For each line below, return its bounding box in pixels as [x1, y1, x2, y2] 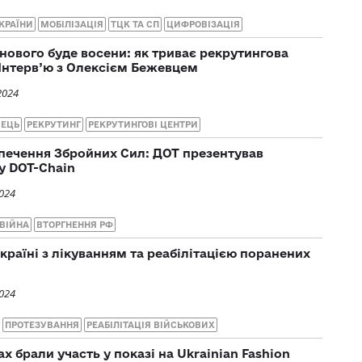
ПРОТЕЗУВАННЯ [5, 319, 79, 330]
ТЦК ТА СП [111, 19, 159, 29]
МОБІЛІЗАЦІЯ [40, 19, 103, 29]
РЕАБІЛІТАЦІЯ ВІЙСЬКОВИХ [86, 319, 215, 330]
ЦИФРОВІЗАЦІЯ [166, 19, 240, 29]
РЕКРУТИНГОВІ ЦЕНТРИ [88, 119, 198, 129]
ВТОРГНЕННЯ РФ [36, 219, 113, 229]
